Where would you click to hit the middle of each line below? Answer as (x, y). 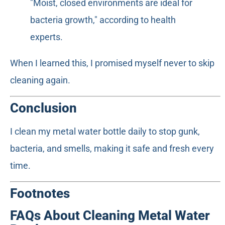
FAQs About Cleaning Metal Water (110, 216)
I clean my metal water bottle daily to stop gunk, (105, 131)
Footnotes (40, 194)
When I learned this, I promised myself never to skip (112, 63)
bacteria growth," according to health (103, 20)
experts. (46, 37)
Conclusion (43, 108)
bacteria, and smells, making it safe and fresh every (112, 148)
